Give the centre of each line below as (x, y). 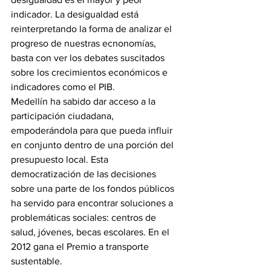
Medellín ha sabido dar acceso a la (84, 101)
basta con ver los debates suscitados (89, 58)
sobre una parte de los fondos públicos (94, 188)
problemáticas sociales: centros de (85, 217)
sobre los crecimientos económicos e (90, 72)
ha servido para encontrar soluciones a (93, 203)
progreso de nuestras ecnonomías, (85, 43)
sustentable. (37, 261)
